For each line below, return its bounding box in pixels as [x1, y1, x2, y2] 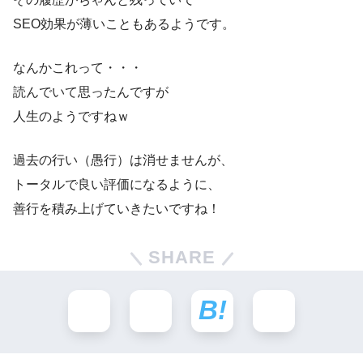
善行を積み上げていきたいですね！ [13, 202, 220, 216]
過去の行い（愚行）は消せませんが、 [13, 153, 233, 168]
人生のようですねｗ [13, 109, 130, 124]
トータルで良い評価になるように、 [13, 177, 220, 192]
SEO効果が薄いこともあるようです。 [13, 17, 235, 32]
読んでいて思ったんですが [13, 85, 169, 100]
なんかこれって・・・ [13, 61, 143, 75]
